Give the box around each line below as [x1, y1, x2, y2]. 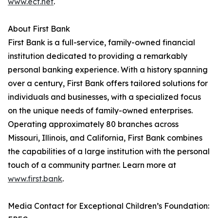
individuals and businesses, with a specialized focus [8, 92, 201, 102]
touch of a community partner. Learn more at [8, 160, 176, 170]
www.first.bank [8, 174, 62, 184]
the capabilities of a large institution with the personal [8, 146, 210, 157]
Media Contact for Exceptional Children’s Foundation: [8, 201, 209, 211]
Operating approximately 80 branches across [8, 119, 179, 129]
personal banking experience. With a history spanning [8, 65, 208, 75]
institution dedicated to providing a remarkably [8, 51, 187, 61]
